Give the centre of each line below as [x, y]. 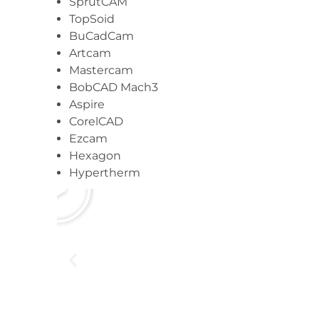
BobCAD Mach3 [114, 87]
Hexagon [95, 156]
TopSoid [92, 19]
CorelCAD [96, 121]
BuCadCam [102, 36]
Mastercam [101, 70]
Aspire [87, 104]
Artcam [90, 53]
